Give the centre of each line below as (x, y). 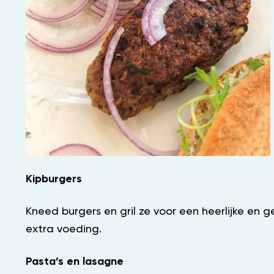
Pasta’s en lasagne (75, 261)
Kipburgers (54, 179)
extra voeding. (64, 229)
